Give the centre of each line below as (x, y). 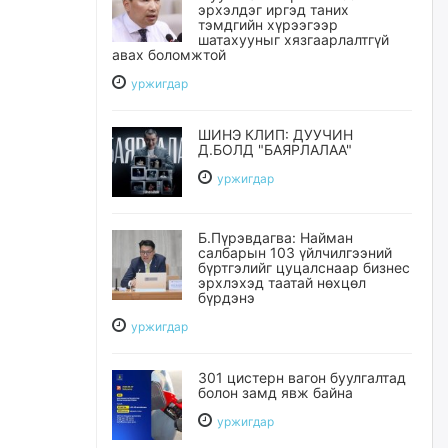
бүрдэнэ (226, 297)
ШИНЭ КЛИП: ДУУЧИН (275, 134)
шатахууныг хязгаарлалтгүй (293, 39)
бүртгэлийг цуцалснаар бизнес (304, 267)
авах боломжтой (169, 54)
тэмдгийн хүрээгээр (268, 24)
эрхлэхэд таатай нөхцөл (282, 282)
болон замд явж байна (275, 392)
